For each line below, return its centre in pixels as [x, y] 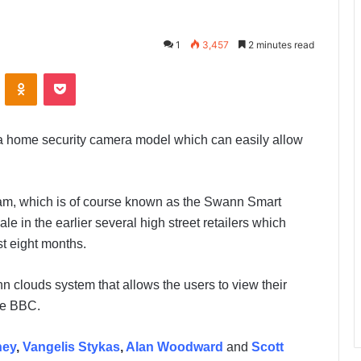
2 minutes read [280, 45]
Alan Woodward [176, 347]
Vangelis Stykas [71, 347]
